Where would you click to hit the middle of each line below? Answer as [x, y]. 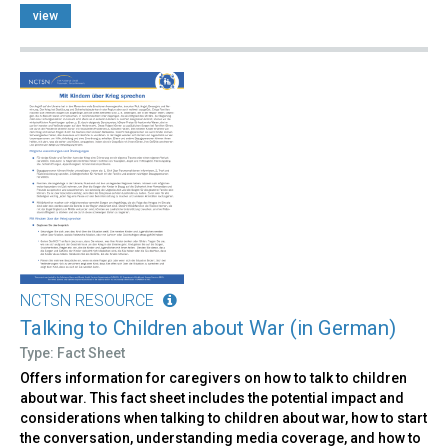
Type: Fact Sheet [72, 352]
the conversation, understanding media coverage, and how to [220, 437]
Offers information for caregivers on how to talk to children [213, 377]
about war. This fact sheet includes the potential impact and [212, 397]
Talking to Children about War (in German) [208, 327]
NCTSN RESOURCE [87, 300]
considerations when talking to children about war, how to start [223, 417]
